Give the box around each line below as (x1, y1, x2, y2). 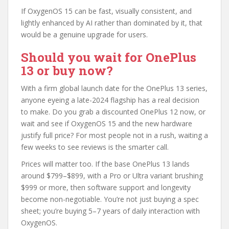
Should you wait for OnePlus (21, 49, 196, 65)
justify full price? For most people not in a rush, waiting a (21, 130, 208, 140)
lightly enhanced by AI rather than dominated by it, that (21, 17, 202, 28)
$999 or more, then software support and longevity (21, 182, 191, 192)
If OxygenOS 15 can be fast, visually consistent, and (21, 6, 192, 16)
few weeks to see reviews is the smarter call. (21, 142, 169, 152)
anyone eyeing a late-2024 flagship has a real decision (21, 95, 199, 105)
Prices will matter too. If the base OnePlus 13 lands (21, 158, 190, 169)
